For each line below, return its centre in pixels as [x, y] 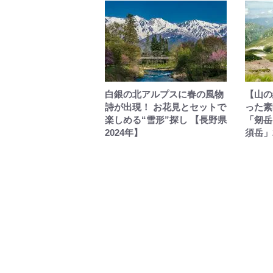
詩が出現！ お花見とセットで [165, 107]
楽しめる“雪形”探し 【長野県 [166, 120]
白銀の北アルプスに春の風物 [164, 94]
